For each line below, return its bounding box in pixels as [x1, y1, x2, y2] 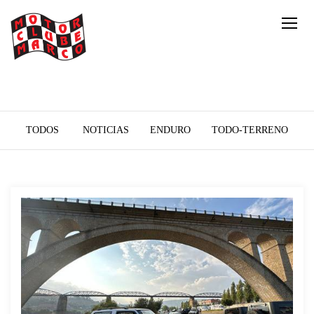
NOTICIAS [83, 125, 129, 135]
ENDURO [150, 125, 191, 135]
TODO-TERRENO [212, 125, 288, 135]
